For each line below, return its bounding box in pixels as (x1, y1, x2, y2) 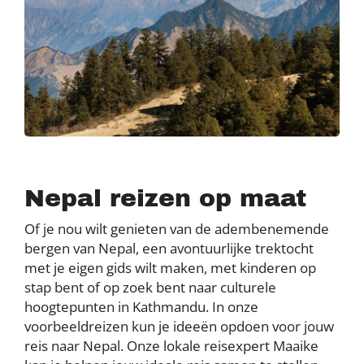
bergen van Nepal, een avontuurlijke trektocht (24, 238, 314, 258)
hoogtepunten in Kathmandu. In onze (24, 297, 258, 316)
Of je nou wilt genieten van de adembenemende (24, 219, 329, 238)
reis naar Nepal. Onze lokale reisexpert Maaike (24, 336, 318, 355)
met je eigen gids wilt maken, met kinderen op (24, 258, 316, 277)
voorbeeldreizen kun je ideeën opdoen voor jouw (24, 316, 334, 336)
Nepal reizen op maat (24, 184, 306, 211)
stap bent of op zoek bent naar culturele (24, 277, 276, 297)
